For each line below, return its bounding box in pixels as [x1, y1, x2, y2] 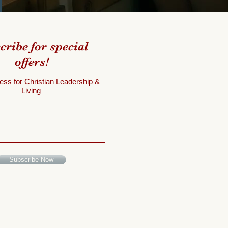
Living [21, 86, 41, 95]
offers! [14, 54, 49, 69]
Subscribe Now [9, 156, 53, 163]
